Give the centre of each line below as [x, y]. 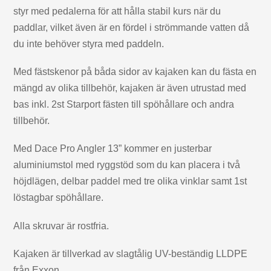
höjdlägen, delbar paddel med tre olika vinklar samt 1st [130, 181]
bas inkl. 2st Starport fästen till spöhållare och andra [124, 105]
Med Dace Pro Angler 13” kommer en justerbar [113, 149]
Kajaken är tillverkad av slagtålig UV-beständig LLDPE [131, 253]
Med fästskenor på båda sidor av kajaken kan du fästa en [135, 72]
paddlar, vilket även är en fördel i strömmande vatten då [132, 27]
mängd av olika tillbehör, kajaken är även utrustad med [130, 88]
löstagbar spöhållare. [59, 198]
